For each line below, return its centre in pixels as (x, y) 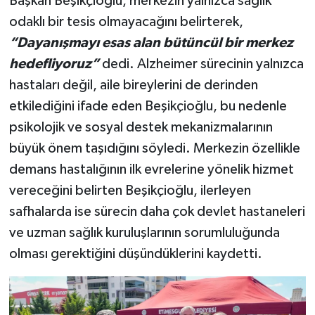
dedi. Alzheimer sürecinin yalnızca (202, 64)
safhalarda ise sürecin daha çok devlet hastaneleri (157, 212)
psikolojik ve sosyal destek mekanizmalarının (141, 128)
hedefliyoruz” (55, 64)
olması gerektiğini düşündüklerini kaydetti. (135, 254)
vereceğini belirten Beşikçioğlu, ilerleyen (130, 191)
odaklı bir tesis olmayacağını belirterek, (126, 22)
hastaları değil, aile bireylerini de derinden (133, 85)
